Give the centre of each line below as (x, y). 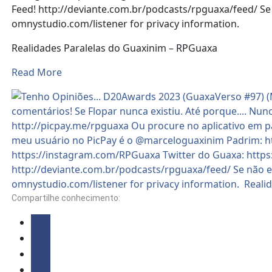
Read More (37, 73)
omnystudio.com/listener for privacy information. (127, 24)
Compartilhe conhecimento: (66, 198)
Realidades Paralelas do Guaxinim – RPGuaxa (115, 48)
